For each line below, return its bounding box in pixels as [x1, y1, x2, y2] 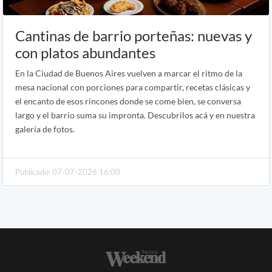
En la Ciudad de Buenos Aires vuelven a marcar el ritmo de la [15, 68, 242, 79]
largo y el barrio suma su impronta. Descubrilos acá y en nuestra [15, 110, 255, 121]
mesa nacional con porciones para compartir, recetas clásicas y [15, 82, 250, 93]
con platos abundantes [15, 44, 155, 62]
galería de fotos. [15, 124, 75, 135]
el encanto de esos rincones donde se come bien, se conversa [15, 96, 241, 107]
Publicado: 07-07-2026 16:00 [15, 167, 120, 177]
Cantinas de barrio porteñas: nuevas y [15, 27, 252, 45]
